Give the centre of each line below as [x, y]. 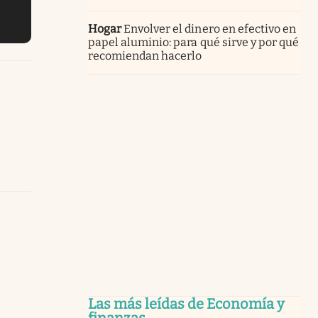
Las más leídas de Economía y [186, 303]
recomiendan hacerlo [145, 55]
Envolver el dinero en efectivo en [210, 28]
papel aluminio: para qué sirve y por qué [193, 42]
